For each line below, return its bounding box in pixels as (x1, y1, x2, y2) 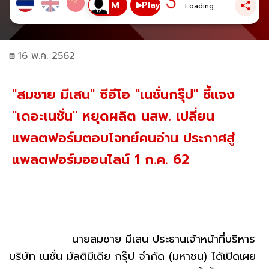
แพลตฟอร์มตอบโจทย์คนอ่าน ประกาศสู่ (12, 128, 235, 148)
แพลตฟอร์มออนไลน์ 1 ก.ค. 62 (12, 150, 189, 170)
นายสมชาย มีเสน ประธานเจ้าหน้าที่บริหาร (9, 231, 255, 248)
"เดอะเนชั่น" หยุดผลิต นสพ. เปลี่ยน (12, 106, 214, 127)
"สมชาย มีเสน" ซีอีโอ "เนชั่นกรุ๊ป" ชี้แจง (12, 85, 235, 105)
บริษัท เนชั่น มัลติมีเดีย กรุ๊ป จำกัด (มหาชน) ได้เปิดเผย (9, 248, 256, 265)
